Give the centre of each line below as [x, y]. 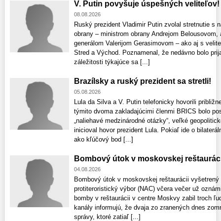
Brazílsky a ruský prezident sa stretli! [143, 81]
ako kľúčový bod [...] [104, 139]
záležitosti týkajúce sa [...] [112, 62]
